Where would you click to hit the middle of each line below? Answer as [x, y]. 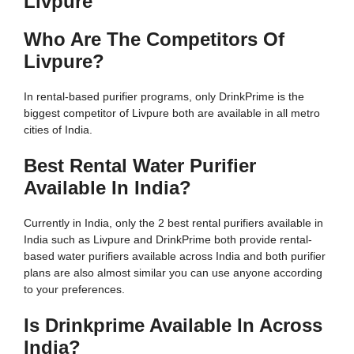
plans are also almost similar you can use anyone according [173, 272]
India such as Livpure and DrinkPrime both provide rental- [168, 239]
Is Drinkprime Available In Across [173, 325]
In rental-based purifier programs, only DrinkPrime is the [164, 96]
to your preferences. [74, 289]
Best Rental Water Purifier [140, 165]
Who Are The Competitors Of [154, 39]
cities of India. [58, 129]
